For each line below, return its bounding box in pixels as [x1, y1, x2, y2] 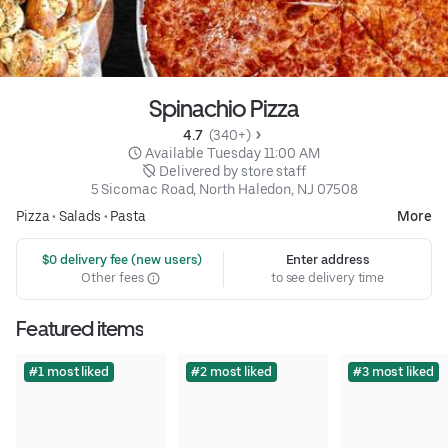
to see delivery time [270, 270, 385, 286]
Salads [58, 208, 102, 225]
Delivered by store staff [158, 163, 306, 180]
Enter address [285, 252, 370, 268]
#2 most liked [190, 364, 272, 380]
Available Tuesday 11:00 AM [145, 145, 320, 162]
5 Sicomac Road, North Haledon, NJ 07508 [90, 181, 358, 198]
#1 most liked [29, 364, 109, 380]
